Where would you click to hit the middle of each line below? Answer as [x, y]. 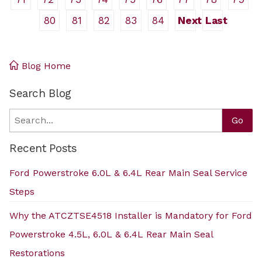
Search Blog [40, 93]
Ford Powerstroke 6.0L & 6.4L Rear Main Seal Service [128, 173]
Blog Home [45, 65]
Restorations [37, 253]
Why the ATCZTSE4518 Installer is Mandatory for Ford [131, 215]
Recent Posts [43, 148]
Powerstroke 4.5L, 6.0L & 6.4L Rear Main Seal [111, 234]
